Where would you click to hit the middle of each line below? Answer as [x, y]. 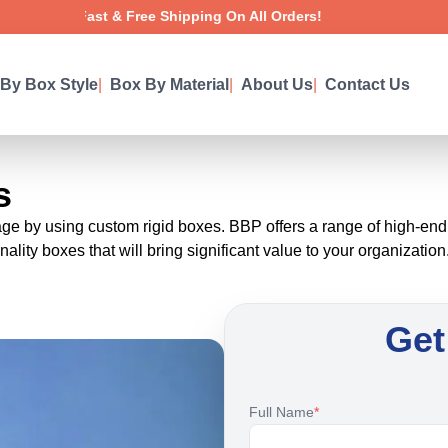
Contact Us [367, 84]
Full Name [281, 412]
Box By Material [169, 84]
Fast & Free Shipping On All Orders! [162, 16]
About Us [277, 84]
